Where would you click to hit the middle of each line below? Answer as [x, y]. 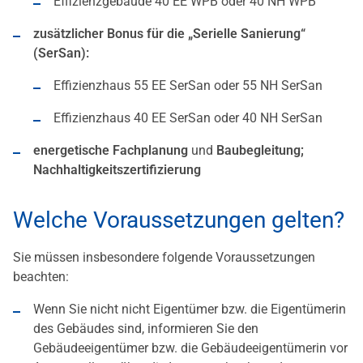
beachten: [41, 277]
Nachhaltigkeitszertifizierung [117, 170]
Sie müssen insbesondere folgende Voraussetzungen [164, 258]
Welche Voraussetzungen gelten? [179, 220]
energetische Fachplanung [111, 151]
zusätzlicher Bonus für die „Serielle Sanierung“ [169, 34]
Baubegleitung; [260, 151]
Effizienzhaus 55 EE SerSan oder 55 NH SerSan [188, 86]
